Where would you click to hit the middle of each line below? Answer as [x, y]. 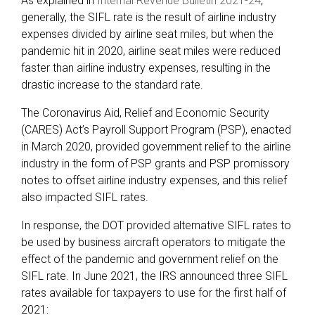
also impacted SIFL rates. [88, 197]
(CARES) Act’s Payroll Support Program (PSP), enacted [156, 129]
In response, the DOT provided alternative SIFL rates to [156, 225]
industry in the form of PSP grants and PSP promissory [155, 163]
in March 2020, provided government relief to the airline [156, 146]
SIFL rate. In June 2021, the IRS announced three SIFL [154, 276]
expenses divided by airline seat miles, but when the [147, 34]
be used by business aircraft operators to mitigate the [153, 242]
